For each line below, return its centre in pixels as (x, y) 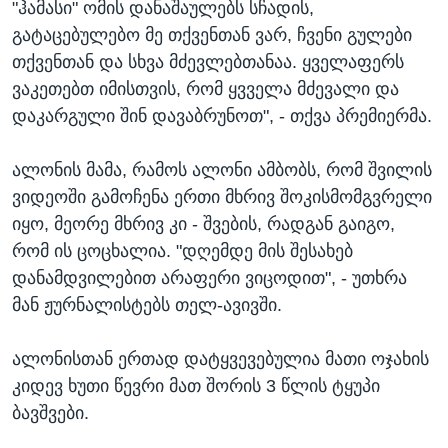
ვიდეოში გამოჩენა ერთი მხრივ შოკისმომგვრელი (222, 196)
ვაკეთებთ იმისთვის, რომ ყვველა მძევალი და (205, 88)
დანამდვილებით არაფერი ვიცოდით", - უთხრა (209, 277)
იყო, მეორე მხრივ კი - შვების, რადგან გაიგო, (203, 223)
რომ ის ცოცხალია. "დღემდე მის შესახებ (182, 250)
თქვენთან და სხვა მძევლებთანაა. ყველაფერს (208, 61)
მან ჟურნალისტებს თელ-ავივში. (147, 304)
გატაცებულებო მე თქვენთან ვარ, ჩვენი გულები (212, 34)
